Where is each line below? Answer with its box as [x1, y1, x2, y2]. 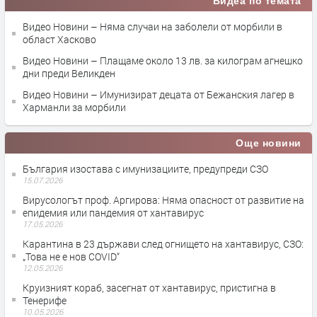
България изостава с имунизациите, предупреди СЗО [23, 162, 268, 176]
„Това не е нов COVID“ [23, 250, 120, 264]
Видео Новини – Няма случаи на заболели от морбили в [23, 20, 282, 34]
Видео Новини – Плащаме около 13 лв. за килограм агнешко [23, 54, 303, 68]
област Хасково [23, 33, 96, 47]
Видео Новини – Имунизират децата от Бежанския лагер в [23, 88, 294, 102]
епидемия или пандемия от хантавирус [23, 206, 204, 220]
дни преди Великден [23, 67, 115, 81]
